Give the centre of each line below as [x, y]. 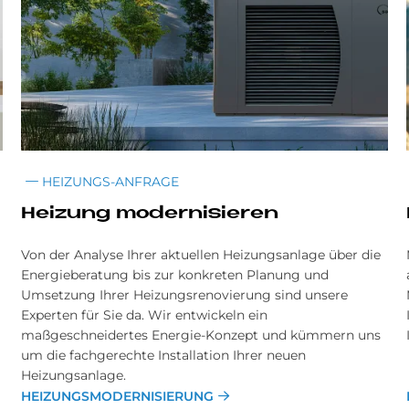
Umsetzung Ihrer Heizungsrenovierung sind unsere [185, 295]
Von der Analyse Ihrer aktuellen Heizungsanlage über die [201, 255]
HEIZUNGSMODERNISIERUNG [118, 397]
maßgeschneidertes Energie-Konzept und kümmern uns [201, 336]
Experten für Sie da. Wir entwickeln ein [145, 315]
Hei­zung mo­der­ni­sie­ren [150, 215]
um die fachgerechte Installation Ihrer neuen [164, 356]
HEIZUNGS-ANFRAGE [109, 182]
